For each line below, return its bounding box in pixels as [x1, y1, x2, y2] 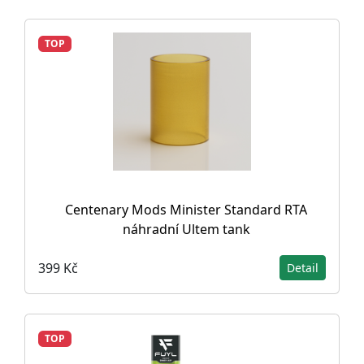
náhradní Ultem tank [122, 220, 250, 238]
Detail [287, 260, 318, 275]
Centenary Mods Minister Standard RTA [65, 201, 307, 219]
